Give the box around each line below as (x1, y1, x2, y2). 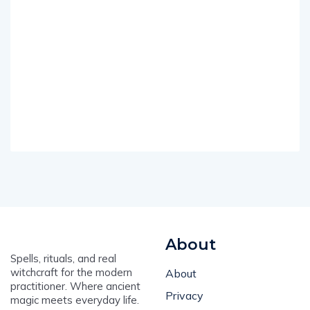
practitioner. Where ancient (10, 280, 140, 293)
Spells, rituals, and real (10, 252, 116, 265)
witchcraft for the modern (10, 266, 132, 279)
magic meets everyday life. (10, 293, 139, 307)
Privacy (165, 289, 203, 302)
